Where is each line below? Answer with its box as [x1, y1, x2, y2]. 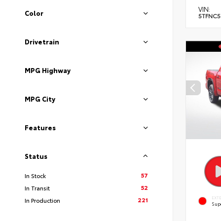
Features [25, 123, 56, 132]
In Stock [25, 171, 46, 180]
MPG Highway [25, 66, 71, 74]
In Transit [25, 184, 50, 192]
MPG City [25, 94, 55, 103]
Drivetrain [25, 37, 59, 46]
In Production [25, 196, 60, 204]
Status [25, 151, 47, 160]
